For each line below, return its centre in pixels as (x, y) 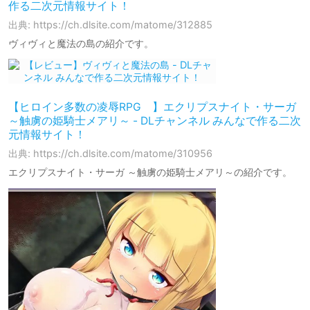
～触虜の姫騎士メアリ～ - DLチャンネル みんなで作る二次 (155, 121)
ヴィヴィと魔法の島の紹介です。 (81, 44)
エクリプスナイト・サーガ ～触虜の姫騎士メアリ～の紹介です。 (150, 172)
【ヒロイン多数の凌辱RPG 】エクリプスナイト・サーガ (152, 107)
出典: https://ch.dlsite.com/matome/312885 (110, 25)
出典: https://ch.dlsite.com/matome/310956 (110, 154)
